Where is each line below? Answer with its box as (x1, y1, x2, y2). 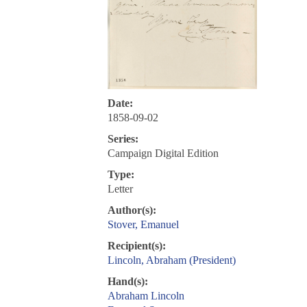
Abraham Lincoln (107, 290, 184, 302)
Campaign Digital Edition (107, 147, 219, 160)
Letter (107, 183, 133, 195)
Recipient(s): (107, 240, 166, 252)
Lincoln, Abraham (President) (107, 254, 236, 267)
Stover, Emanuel (107, 219, 179, 231)
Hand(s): (107, 275, 148, 288)
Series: (107, 133, 138, 145)
